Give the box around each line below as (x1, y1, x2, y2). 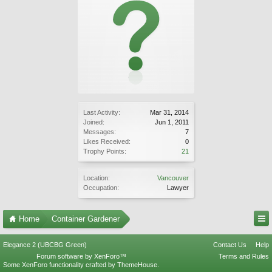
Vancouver (157, 174, 189, 182)
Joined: (83, 118, 104, 126)
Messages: (83, 128, 116, 135)
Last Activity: (83, 109, 120, 116)
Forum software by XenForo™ (36, 253, 126, 260)
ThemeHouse (117, 261, 157, 268)
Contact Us (213, 241, 246, 248)
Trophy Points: (83, 148, 126, 155)
